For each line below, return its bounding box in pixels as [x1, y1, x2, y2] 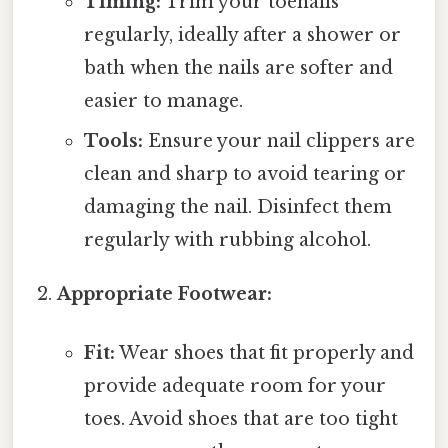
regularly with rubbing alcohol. [83, 228, 371, 251]
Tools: [83, 129, 143, 152]
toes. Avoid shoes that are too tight [83, 408, 398, 431]
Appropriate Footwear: [57, 282, 273, 305]
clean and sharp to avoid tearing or [83, 162, 406, 185]
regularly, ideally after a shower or [83, 23, 401, 46]
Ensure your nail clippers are [142, 129, 415, 152]
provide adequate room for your [83, 375, 386, 398]
